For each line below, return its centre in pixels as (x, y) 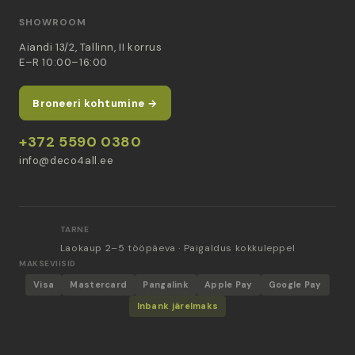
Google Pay (295, 284)
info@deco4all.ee (67, 160)
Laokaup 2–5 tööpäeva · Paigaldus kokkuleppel (177, 248)
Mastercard (99, 284)
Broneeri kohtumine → (95, 103)
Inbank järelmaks (177, 306)
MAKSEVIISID (48, 263)
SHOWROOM (53, 22)
